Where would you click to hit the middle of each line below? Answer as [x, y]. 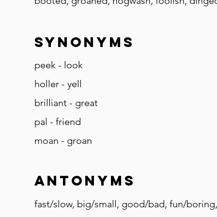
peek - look [59, 65]
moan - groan [63, 140]
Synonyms [85, 42]
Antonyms [85, 181]
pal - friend [58, 122]
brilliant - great [66, 103]
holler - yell [58, 84]
